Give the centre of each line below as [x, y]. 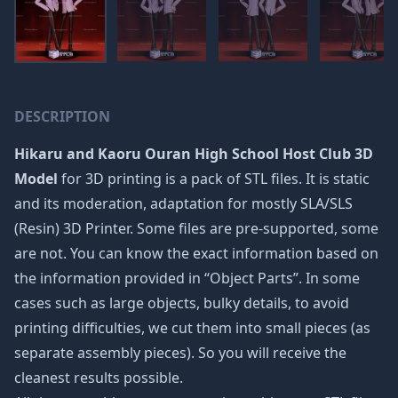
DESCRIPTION [62, 116]
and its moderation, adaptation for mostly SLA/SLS [183, 203]
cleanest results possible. [99, 378]
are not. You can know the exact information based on [196, 253]
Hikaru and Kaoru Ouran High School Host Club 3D [194, 154]
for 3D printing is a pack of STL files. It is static [214, 179]
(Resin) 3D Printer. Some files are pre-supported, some [196, 228]
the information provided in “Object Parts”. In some [187, 278]
